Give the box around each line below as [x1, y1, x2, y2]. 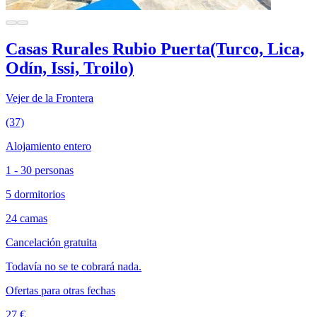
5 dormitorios [6, 188, 65, 200]
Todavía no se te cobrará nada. [6, 260, 142, 272]
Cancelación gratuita [6, 236, 97, 248]
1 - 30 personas [6, 164, 74, 176]
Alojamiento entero [6, 140, 91, 152]
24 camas [6, 212, 47, 224]
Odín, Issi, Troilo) [6, 59, 134, 78]
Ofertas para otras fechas [6, 284, 115, 296]
